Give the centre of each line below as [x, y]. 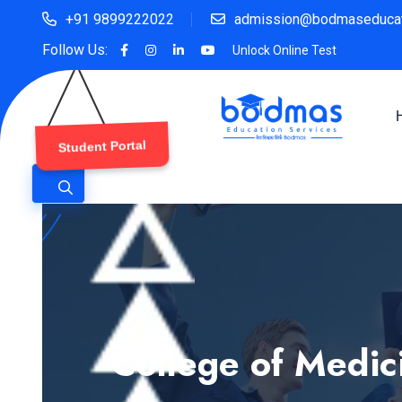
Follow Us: [75, 50]
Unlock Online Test [284, 50]
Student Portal [100, 146]
